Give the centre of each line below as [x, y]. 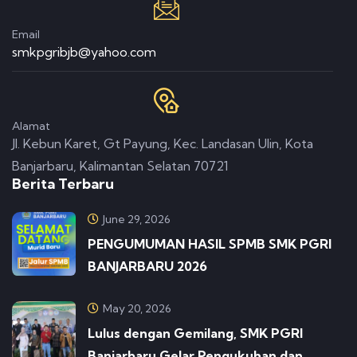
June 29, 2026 [137, 220]
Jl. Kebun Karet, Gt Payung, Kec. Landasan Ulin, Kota [163, 144]
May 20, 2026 [137, 309]
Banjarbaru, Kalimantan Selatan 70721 [120, 166]
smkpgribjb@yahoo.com [84, 52]
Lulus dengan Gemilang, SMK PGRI [195, 333]
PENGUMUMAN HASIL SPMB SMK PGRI [210, 244]
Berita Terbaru [63, 184]
